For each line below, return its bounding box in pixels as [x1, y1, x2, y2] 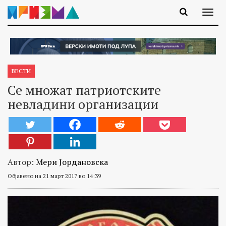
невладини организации [8, 95, 158, 112]
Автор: [8, 156, 36, 167]
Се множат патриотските [8, 81, 161, 98]
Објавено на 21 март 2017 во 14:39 [8, 172, 101, 180]
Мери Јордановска [36, 156, 108, 167]
